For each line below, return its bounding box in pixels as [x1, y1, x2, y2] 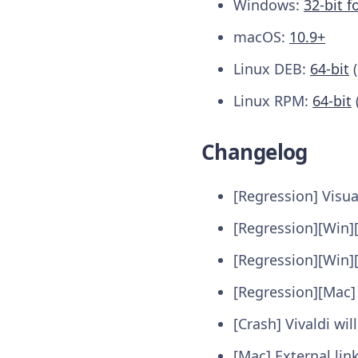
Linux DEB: [233, 58, 310, 78]
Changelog [201, 137, 308, 166]
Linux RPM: [233, 90, 312, 110]
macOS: [233, 26, 289, 46]
